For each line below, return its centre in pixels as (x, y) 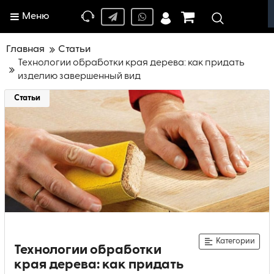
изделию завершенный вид (79, 76)
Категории (235, 241)
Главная (25, 50)
